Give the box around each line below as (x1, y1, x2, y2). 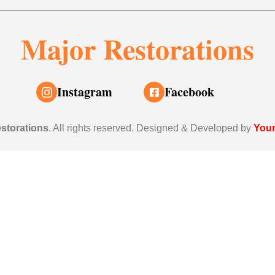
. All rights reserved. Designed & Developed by (48, 123, 254, 134)
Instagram (57, 83, 112, 101)
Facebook (165, 83, 214, 101)
